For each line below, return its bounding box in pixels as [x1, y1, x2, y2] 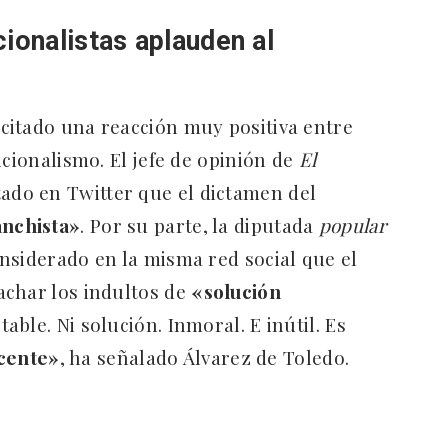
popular [318, 212, 386, 239]
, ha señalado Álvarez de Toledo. [59, 344, 350, 371]
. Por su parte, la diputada [80, 212, 319, 239]
